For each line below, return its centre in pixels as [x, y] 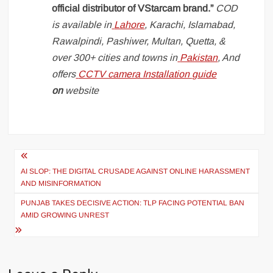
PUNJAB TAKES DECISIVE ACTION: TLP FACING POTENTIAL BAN [133, 203]
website [82, 90]
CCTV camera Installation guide [147, 74]
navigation [51, 178]
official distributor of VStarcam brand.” [133, 8]
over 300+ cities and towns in [115, 57]
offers [64, 74]
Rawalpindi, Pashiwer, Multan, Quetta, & [139, 41]
